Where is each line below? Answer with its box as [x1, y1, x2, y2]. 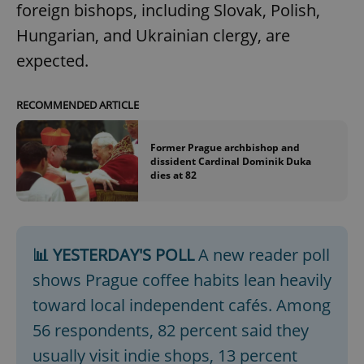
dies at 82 [150, 167, 197, 182]
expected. [16, 50, 89, 72]
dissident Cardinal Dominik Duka [150, 154, 311, 168]
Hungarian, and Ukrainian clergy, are [16, 24, 290, 47]
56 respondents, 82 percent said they [32, 319, 309, 342]
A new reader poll [194, 244, 330, 266]
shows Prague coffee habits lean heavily [32, 269, 331, 292]
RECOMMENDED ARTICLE [16, 97, 139, 113]
